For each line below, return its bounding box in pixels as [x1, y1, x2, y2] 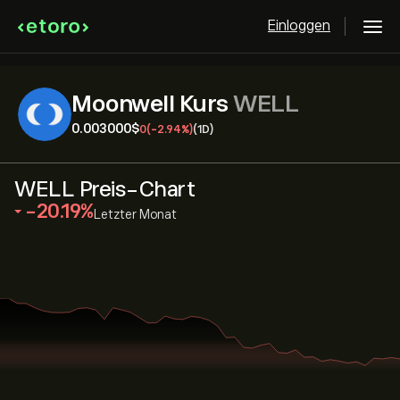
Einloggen [268, 18, 330, 34]
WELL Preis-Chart [14, 177, 195, 201]
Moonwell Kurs [71, 91, 233, 117]
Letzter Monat [93, 207, 177, 221]
